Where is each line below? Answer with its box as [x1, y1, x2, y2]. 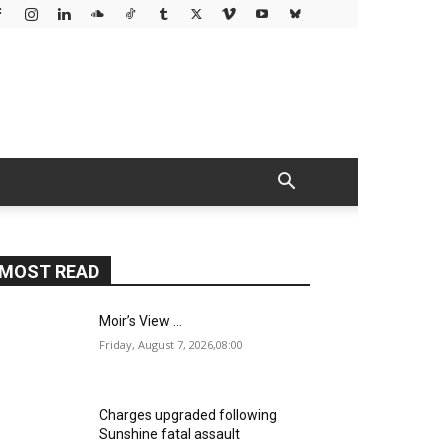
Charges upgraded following [99, 407, 278, 424]
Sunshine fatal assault [99, 426, 241, 443]
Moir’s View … [99, 313, 183, 329]
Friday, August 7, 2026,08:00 [99, 337, 244, 352]
